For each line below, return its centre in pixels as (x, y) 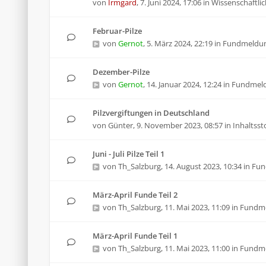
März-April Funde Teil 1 (135, 236)
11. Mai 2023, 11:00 (197, 248)
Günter (121, 125)
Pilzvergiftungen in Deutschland (151, 113)
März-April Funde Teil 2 (135, 195)
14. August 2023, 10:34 (203, 166)
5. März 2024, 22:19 (180, 43)
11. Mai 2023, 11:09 (197, 207)
